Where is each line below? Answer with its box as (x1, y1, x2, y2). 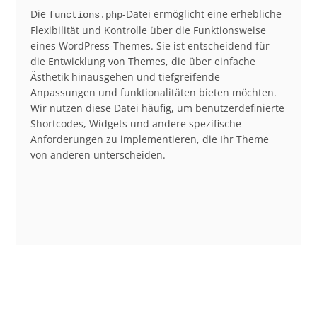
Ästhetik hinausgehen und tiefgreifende (30, 69, 220, 83)
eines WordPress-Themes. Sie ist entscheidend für (30, 38, 270, 52)
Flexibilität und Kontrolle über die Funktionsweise (30, 23, 266, 37)
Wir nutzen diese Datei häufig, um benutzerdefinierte (30, 100, 284, 115)
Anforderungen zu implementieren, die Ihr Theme (30, 132, 269, 146)
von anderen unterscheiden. (30, 147, 166, 161)
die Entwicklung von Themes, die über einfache (30, 54, 255, 68)
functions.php (48, 8, 122, 21)
